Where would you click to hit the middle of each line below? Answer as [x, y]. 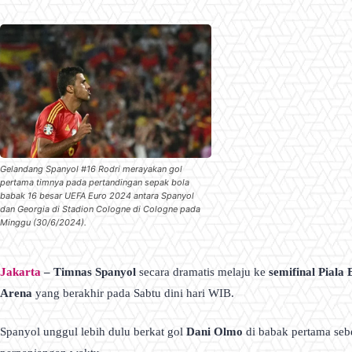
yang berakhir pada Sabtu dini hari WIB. [133, 293]
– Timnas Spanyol [88, 271]
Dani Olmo [214, 332]
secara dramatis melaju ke [202, 271]
